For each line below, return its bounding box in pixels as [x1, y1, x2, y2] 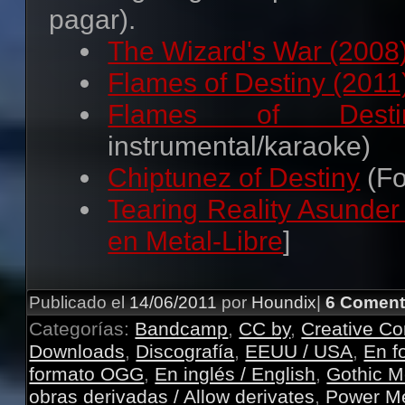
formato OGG [29, 363, 145, 384]
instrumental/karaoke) [108, 130, 372, 161]
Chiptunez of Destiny [108, 162, 361, 193]
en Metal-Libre [108, 225, 284, 256]
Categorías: [29, 317, 136, 339]
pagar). [49, 4, 137, 34]
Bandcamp [135, 317, 229, 339]
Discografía [136, 340, 235, 362]
